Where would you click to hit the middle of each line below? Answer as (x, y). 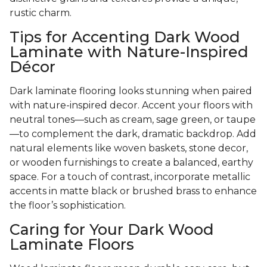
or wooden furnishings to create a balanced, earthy (131, 163)
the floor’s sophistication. (68, 206)
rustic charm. (41, 13)
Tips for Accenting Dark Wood (125, 37)
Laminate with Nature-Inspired (129, 52)
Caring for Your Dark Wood (112, 230)
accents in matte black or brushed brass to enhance (133, 191)
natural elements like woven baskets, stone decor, (129, 148)
